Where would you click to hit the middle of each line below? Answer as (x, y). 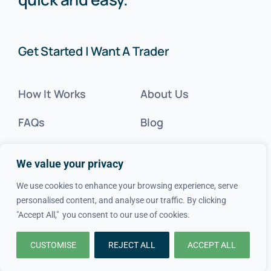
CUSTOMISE (53, 245)
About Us (164, 94)
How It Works (52, 94)
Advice (36, 151)
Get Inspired (50, 207)
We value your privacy (70, 164)
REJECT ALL (132, 245)
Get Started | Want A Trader (93, 51)
